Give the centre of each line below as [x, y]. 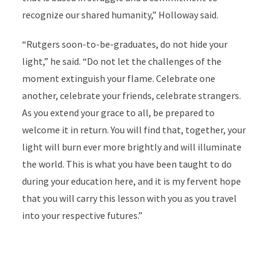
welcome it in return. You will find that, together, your [134, 129]
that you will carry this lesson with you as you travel [129, 198]
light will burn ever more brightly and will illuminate [131, 146]
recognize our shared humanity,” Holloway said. [120, 14]
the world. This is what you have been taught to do [127, 164]
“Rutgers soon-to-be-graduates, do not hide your [124, 44]
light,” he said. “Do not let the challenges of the [121, 61]
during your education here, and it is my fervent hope [131, 181]
